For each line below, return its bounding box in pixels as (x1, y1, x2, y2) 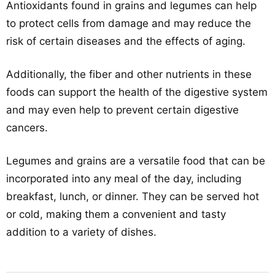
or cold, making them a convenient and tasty (6, 208, 226, 220)
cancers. (6, 122, 48, 134)
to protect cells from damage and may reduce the (6, 17, 251, 29)
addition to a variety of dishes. (6, 226, 157, 238)
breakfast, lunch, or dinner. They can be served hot (6, 190, 259, 203)
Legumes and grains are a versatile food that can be (6, 155, 265, 167)
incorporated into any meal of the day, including (6, 172, 241, 185)
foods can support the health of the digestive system (6, 86, 268, 98)
